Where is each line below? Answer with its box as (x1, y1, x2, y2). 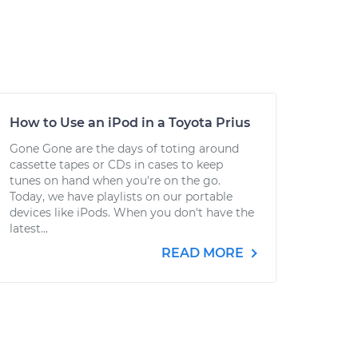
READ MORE (161, 245, 247, 261)
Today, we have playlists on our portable (10, 189, 233, 204)
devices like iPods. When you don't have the (10, 205, 254, 220)
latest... (10, 221, 48, 236)
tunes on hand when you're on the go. (10, 173, 221, 188)
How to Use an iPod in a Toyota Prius (10, 115, 250, 130)
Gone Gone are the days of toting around (10, 141, 239, 156)
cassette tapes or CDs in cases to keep (10, 157, 223, 172)
